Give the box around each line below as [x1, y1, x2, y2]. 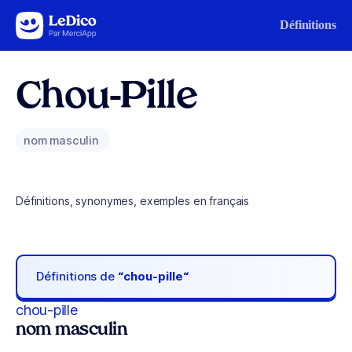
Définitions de [36, 269, 119, 284]
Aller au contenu [19, 15, 101, 28]
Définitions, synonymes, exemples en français [16, 194, 250, 207]
